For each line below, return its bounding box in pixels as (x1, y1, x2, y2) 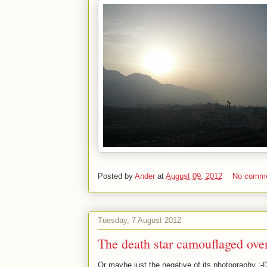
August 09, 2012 (166, 172, 222, 181)
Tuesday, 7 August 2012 (98, 215, 181, 225)
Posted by (98, 172, 135, 181)
